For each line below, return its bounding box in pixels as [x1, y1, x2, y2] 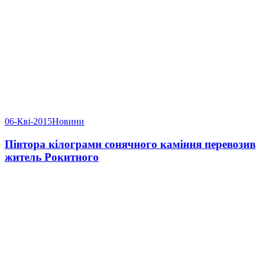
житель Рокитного [5, 151, 99, 164]
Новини [52, 116, 84, 127]
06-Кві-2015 [5, 116, 52, 127]
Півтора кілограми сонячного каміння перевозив [5, 138, 256, 151]
